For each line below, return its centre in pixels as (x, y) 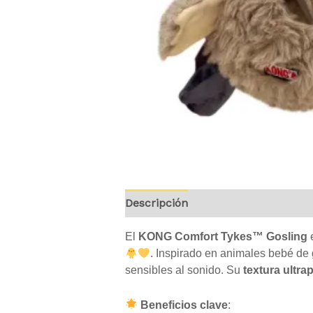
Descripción (156, 203)
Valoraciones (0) (245, 203)
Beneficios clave (184, 305)
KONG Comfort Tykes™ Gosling (223, 237)
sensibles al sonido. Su (184, 270)
